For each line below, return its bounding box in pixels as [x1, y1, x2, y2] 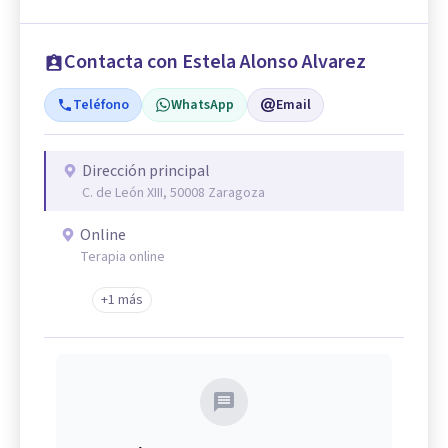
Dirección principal [82, 159, 210, 182]
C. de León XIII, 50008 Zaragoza [82, 182, 265, 203]
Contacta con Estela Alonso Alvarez [64, 47, 366, 76]
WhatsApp [171, 94, 234, 115]
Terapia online [80, 246, 165, 267]
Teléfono [73, 94, 129, 115]
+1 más [101, 289, 143, 310]
